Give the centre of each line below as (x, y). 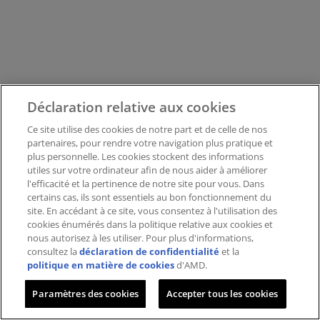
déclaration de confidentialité (150, 251)
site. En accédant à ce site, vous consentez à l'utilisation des (152, 211)
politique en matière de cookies (101, 265)
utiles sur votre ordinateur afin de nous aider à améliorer (147, 170)
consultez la (54, 251)
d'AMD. (191, 265)
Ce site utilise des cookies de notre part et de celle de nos (147, 129)
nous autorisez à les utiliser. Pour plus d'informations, (141, 238)
